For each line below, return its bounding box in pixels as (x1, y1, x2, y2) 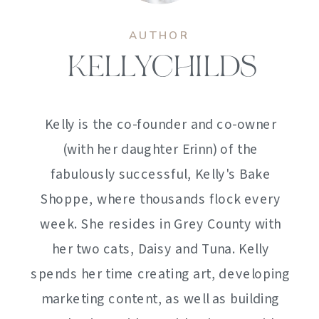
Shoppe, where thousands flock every (40, 189, 281, 209)
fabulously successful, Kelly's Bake (50, 164, 271, 184)
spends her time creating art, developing (31, 263, 291, 284)
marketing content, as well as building (41, 288, 280, 309)
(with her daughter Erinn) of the (63, 139, 258, 159)
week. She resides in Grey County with (40, 214, 281, 234)
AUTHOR (129, 28, 190, 43)
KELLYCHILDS (68, 53, 258, 85)
